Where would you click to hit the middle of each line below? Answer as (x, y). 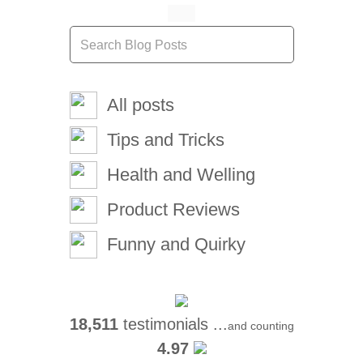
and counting (261, 326)
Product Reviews (173, 209)
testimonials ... (173, 324)
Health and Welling (181, 175)
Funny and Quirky (176, 244)
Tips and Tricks (165, 140)
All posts (140, 105)
